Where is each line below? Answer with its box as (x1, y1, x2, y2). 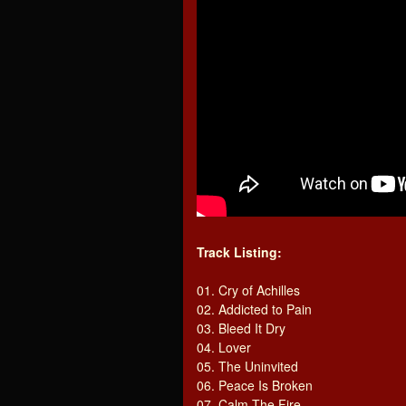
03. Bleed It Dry (197, 319, 285, 337)
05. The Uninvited (197, 357, 298, 375)
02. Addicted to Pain (197, 300, 312, 318)
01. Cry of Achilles (197, 281, 300, 299)
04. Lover (197, 338, 251, 356)
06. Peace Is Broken (197, 376, 313, 394)
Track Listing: (197, 243, 282, 261)
